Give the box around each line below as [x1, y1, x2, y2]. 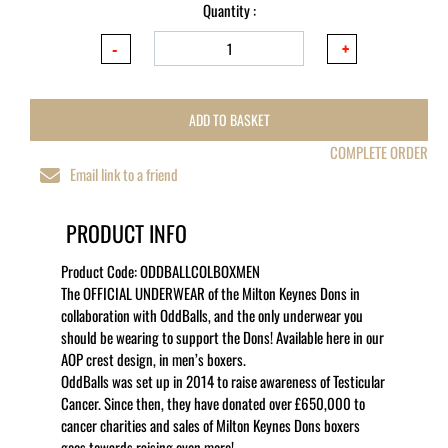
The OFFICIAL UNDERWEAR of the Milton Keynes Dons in [60, 282, 360, 304]
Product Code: [60, 260, 140, 282]
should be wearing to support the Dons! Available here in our [60, 326, 384, 348]
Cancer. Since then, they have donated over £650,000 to [60, 392, 365, 414]
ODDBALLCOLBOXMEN [139, 260, 260, 282]
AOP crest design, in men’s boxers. [60, 348, 246, 370]
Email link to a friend [70, 163, 178, 185]
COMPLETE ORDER [330, 141, 428, 163]
